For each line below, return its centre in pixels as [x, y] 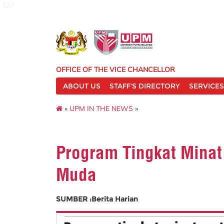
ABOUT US [82, 86]
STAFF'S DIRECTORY [145, 86]
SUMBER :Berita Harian [97, 199]
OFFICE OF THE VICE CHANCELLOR [115, 69]
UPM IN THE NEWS [101, 108]
